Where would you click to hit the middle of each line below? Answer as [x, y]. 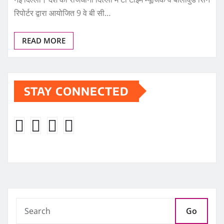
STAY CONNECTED [76, 91]
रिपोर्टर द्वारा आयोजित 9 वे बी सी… [62, 13]
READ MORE [44, 40]
